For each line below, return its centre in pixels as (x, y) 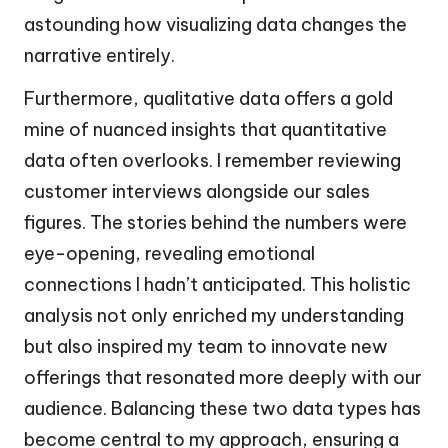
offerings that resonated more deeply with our (223, 377)
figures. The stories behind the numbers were (215, 222)
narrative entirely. (99, 55)
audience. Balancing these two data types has (222, 408)
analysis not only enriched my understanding (214, 315)
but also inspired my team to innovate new (206, 346)
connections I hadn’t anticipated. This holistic (217, 284)
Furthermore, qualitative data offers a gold (208, 98)
